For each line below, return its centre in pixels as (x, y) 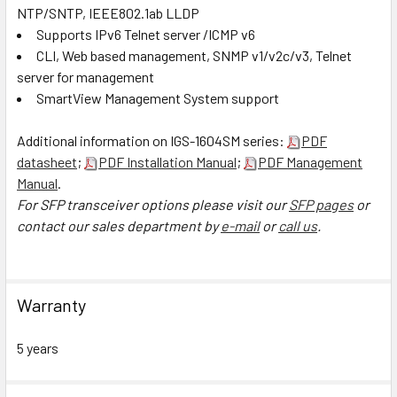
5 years (38, 347)
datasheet (47, 161)
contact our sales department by (119, 225)
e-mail (240, 225)
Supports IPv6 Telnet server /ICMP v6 (146, 34)
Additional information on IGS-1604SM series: (152, 140)
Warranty (51, 304)
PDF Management (310, 161)
